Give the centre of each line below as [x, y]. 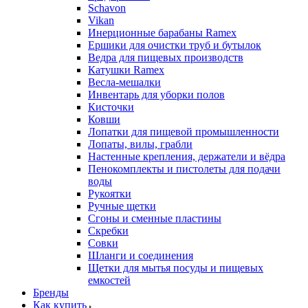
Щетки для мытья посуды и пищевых [176, 267]
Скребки [108, 230]
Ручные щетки [122, 206]
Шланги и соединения [141, 255]
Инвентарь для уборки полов [156, 94]
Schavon [107, 8]
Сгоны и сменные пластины [155, 218]
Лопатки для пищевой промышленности [184, 131]
